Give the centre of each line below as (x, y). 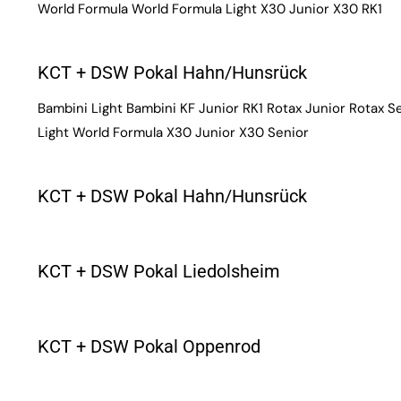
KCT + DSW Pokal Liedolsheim (159, 271)
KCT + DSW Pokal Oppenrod (149, 346)
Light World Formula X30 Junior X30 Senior (173, 132)
